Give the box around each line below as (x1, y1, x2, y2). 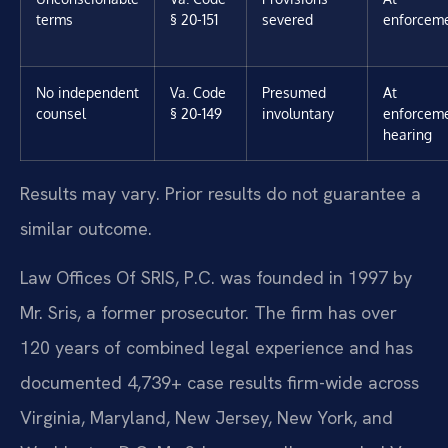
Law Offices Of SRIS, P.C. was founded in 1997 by (20, 266, 412, 290)
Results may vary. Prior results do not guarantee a (20, 181, 421, 205)
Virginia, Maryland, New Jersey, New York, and (20, 406, 393, 430)
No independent (36, 82, 139, 101)
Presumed (262, 82, 326, 101)
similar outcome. (20, 216, 152, 240)
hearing (383, 124, 432, 143)
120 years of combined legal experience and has (20, 336, 413, 360)
